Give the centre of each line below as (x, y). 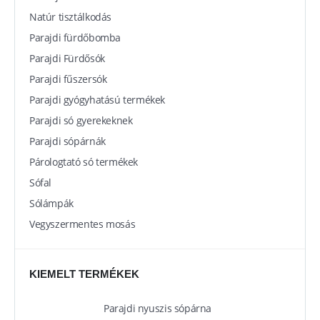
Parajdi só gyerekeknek (81, 121)
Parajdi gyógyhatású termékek (97, 100)
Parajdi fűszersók (68, 79)
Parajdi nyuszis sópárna (158, 309)
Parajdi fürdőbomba (75, 38)
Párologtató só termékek (84, 162)
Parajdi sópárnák (67, 141)
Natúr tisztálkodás (70, 17)
